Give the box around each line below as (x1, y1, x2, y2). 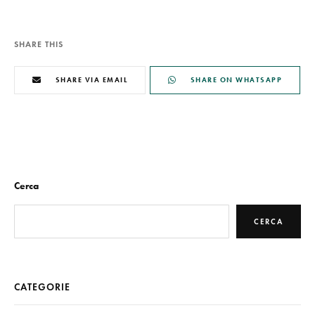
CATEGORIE (14, 281, 70, 293)
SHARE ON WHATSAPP (190, 75, 282, 84)
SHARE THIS (14, 39, 63, 49)
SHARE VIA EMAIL (55, 75, 127, 84)
